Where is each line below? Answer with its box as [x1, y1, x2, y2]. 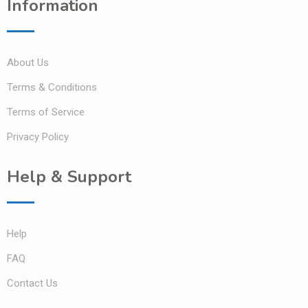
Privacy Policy [7, 130, 69, 143]
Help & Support [7, 165, 131, 188]
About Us [7, 56, 49, 69]
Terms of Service [7, 105, 85, 118]
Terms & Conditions [7, 80, 97, 93]
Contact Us [7, 276, 58, 289]
